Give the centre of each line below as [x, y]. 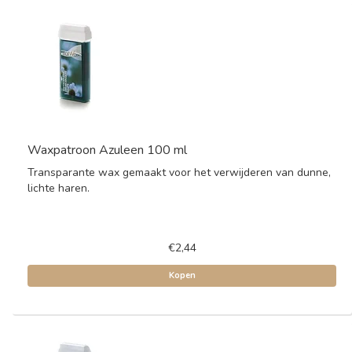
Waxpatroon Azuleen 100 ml [107, 150]
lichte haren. [59, 188]
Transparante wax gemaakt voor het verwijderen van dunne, [179, 172]
